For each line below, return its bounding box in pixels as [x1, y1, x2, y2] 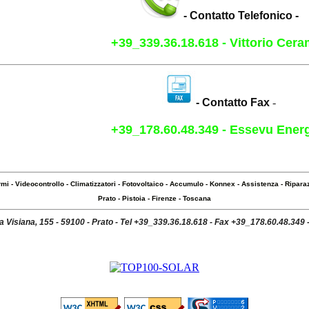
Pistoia [122, 195, 146, 202]
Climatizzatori [70, 180, 116, 188]
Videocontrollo [14, 180, 64, 188]
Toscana [183, 195, 211, 202]
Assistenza [241, 180, 279, 188]
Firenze [152, 195, 177, 202]
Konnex [209, 180, 235, 188]
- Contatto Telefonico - [180, 9, 299, 21]
